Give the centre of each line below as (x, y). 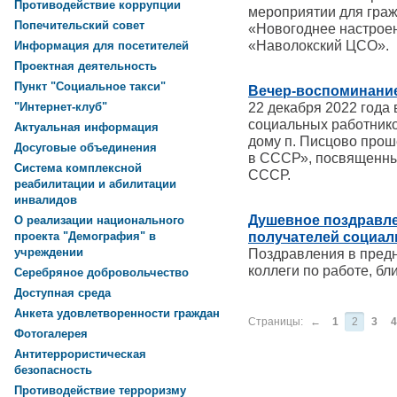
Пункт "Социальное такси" (90, 87)
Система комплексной (78, 168)
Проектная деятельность (86, 66)
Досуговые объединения (86, 148)
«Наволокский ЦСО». (319, 45)
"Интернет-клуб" (61, 107)
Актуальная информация (86, 128)
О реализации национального (99, 221)
